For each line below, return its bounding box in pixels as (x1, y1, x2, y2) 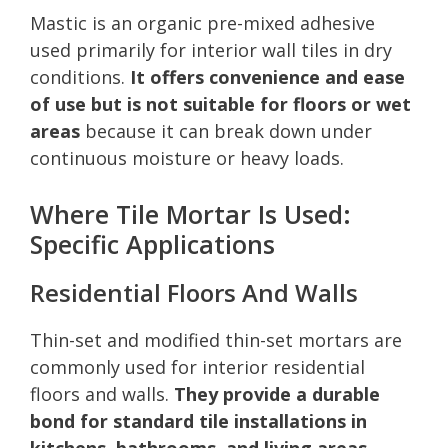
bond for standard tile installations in (30, 408, 367, 433)
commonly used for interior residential (30, 354, 365, 379)
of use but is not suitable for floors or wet (30, 91, 411, 116)
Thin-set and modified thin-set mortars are (30, 327, 402, 352)
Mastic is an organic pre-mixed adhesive (30, 10, 375, 35)
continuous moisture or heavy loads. (30, 145, 344, 170)
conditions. (30, 64, 130, 89)
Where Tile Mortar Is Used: (30, 196, 351, 231)
